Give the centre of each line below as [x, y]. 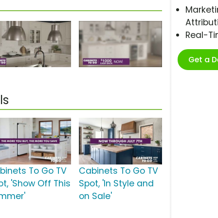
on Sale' [95, 196]
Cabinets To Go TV [118, 171]
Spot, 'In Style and [116, 184]
